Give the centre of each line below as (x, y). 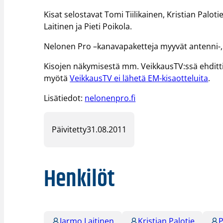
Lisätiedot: (64, 98)
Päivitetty (69, 130)
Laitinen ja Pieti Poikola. (88, 26)
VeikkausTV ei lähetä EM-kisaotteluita (139, 78)
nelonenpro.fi (110, 98)
